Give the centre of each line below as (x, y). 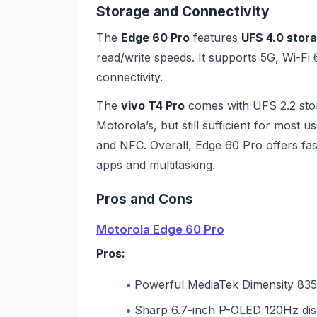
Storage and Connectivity (183, 12)
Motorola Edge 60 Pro (160, 230)
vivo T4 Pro (153, 105)
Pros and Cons (145, 199)
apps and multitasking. (156, 165)
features (215, 37)
